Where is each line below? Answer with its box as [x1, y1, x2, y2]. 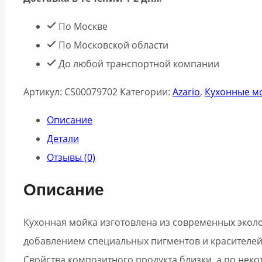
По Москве [56, 19, 108, 33]
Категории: [120, 85, 173, 98]
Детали [47, 132, 79, 145]
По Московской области [56, 38, 168, 51]
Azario [173, 85, 200, 98]
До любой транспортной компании [56, 57, 219, 70]
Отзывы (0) [47, 150, 95, 164]
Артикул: [23, 85, 64, 98]
